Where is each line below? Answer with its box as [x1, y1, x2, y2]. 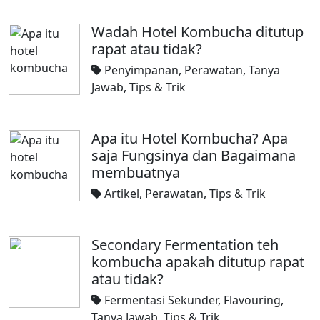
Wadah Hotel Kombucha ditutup [91, 22, 304, 41]
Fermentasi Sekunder [104, 292, 218, 308]
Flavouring [224, 292, 281, 308]
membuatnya [91, 163, 180, 182]
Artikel [104, 186, 139, 201]
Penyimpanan [104, 62, 179, 78]
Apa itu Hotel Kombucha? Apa [91, 129, 288, 148]
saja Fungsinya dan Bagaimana [91, 146, 296, 165]
